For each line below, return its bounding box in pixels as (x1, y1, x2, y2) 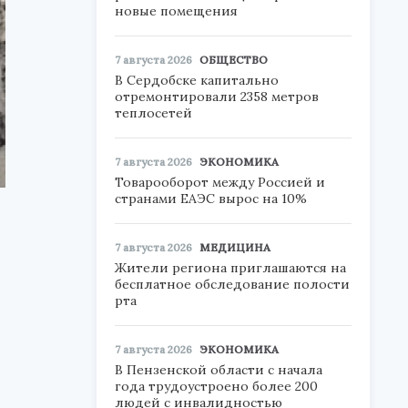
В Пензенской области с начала (115, 362, 322, 378)
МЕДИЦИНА (199, 240, 270, 254)
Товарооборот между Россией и (115, 174, 325, 190)
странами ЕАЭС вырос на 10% (115, 190, 307, 207)
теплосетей (115, 105, 192, 121)
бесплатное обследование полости (115, 276, 350, 292)
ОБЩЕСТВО (199, 53, 268, 66)
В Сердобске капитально (115, 72, 279, 88)
